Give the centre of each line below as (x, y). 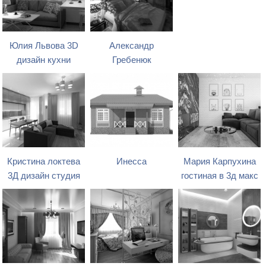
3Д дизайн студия (44, 175)
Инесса (132, 161)
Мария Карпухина (219, 161)
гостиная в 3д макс (219, 175)
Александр (132, 46)
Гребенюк (132, 60)
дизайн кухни (44, 60)
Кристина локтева (44, 161)
